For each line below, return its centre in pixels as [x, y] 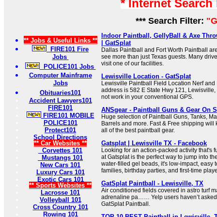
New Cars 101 [60, 165]
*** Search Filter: [169, 21]
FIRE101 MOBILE [68, 116]
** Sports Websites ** [60, 185]
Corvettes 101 [60, 150]
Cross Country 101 [60, 207]
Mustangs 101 [60, 158]
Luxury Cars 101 [60, 172]
